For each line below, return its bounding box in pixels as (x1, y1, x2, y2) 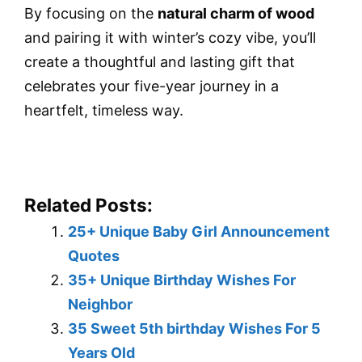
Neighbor (68, 296, 133, 314)
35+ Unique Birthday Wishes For (68, 271, 296, 289)
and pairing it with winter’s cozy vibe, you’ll (24, 29, 316, 47)
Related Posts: (24, 194, 153, 217)
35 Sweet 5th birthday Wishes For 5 (68, 320, 321, 338)
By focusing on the (24, 5, 158, 23)
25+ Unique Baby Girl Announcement (68, 223, 330, 241)
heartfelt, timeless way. (24, 102, 183, 120)
